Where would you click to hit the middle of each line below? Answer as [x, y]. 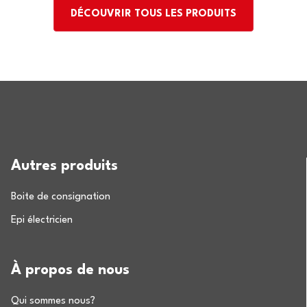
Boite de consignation [61, 197]
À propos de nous [71, 270]
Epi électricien [42, 220]
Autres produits [65, 166]
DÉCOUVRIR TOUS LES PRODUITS [153, 14]
